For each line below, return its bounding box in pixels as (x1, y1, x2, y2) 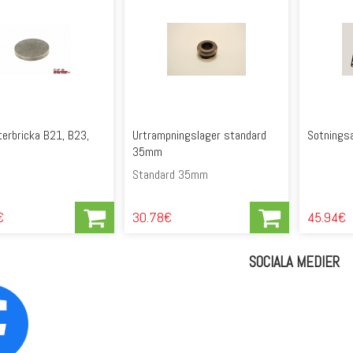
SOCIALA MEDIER (248, 253, 340, 273)
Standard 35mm (132, 166, 209, 184)
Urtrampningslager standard (132, 127, 267, 144)
